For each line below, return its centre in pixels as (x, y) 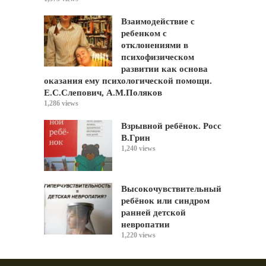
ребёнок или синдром (165, 201)
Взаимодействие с (158, 21)
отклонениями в (155, 45)
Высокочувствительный (171, 189)
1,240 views (138, 148)
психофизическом (158, 57)
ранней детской (153, 213)
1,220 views (138, 235)
